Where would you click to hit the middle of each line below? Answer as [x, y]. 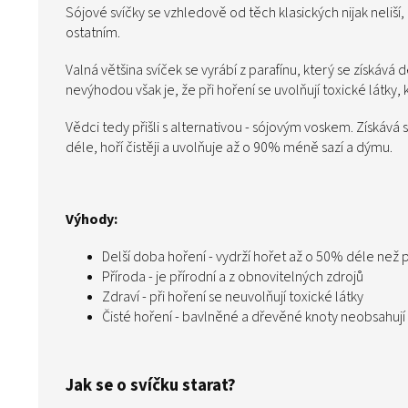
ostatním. [94, 33]
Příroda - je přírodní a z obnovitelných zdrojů [233, 277]
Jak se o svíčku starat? [151, 386]
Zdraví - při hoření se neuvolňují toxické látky [233, 297]
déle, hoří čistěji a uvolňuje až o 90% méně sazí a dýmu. [229, 148]
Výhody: [92, 220]
